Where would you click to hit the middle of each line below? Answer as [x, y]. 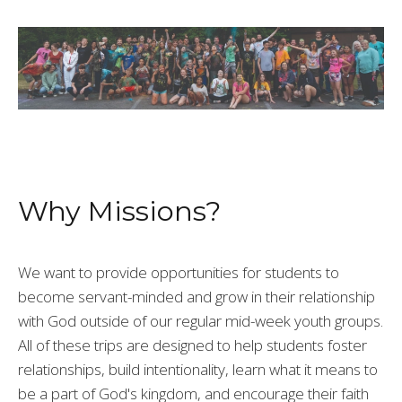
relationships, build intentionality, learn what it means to [198, 370]
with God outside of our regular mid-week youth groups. [201, 321]
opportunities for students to [245, 273]
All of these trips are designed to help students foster [192, 345]
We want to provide [83, 273]
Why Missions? [120, 211]
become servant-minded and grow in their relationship [197, 297]
